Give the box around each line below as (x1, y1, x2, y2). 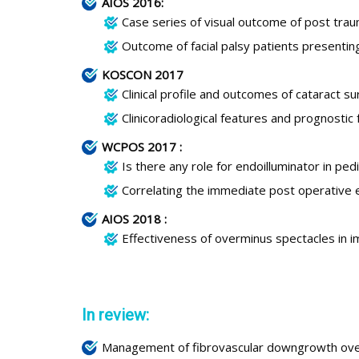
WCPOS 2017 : (102, 138, 182, 155)
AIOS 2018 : (102, 210, 167, 227)
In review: (82, 305, 149, 325)
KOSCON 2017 (102, 66, 184, 83)
